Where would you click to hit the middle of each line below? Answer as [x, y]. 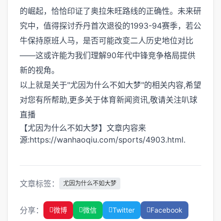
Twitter [124, 210]
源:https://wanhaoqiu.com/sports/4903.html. [103, 140]
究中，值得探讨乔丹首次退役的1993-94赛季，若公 [110, 26]
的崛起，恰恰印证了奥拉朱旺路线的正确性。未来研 [110, 11]
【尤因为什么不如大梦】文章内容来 [83, 128]
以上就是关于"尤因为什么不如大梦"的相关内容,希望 [110, 85]
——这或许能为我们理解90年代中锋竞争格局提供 [108, 55]
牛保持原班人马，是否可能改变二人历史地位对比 [107, 40]
